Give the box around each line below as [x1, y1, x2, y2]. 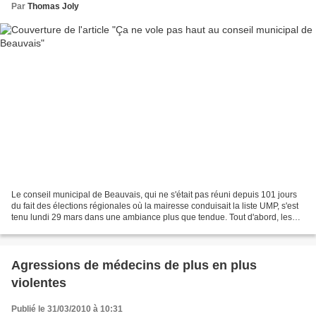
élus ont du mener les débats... [11, 224, 128, 234]
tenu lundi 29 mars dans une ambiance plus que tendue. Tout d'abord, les [11, 212, 292, 223]
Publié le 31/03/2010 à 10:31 [11, 304, 123, 315]
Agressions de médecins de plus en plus [11, 258, 257, 273]
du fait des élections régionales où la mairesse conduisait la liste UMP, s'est [11, 201, 298, 212]
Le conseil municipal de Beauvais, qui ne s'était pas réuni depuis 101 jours [11, 190, 297, 200]
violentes [11, 276, 66, 291]
